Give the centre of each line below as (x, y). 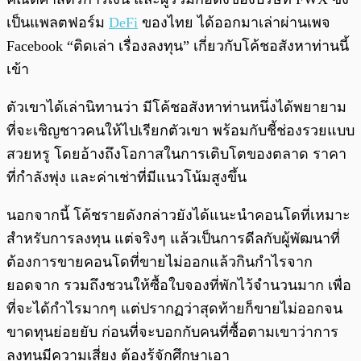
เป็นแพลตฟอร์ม (58, 23)
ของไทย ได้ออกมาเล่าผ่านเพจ (234, 23)
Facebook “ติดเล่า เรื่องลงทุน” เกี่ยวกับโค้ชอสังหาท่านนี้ (178, 46)
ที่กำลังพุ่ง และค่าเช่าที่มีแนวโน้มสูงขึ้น (127, 178)
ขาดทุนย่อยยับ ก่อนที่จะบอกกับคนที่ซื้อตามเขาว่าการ (172, 332)
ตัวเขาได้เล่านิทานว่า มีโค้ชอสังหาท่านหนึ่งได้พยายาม (176, 108)
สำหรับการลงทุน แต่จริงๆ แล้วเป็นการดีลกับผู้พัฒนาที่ (173, 239)
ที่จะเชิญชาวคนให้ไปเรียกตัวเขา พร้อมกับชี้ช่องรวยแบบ (180, 131)
